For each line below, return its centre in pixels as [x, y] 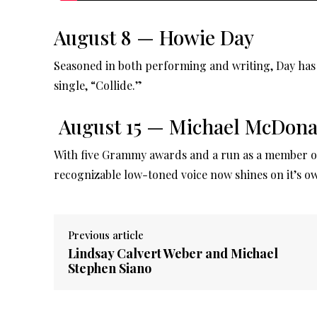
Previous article [106, 235]
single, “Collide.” [98, 85]
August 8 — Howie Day [154, 37]
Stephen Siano [110, 268]
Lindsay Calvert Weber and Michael [173, 253]
